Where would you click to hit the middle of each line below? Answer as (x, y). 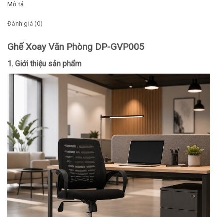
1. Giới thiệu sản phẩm (44, 64)
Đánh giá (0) (25, 24)
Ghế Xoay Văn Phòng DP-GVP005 (76, 47)
